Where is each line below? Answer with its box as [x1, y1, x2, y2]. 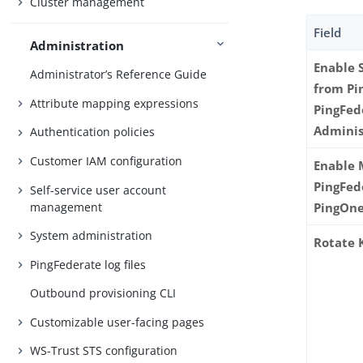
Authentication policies [30, 124, 156, 140]
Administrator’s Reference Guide [30, 66, 207, 83]
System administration [30, 228, 153, 244]
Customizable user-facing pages [30, 314, 205, 330]
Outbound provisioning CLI [30, 285, 177, 301]
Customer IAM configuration [30, 152, 183, 169]
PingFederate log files [30, 256, 147, 272]
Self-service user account [30, 181, 167, 198]
